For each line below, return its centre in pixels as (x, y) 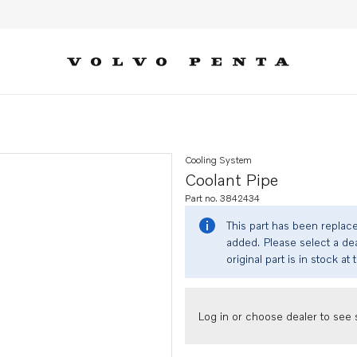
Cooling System (218, 160)
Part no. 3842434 (222, 198)
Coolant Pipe (231, 179)
